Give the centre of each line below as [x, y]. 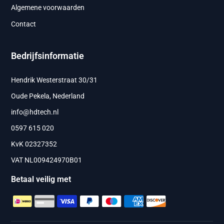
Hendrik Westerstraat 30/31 [54, 80]
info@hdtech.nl [35, 112]
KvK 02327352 [34, 144]
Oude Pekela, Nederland [48, 96]
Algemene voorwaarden [48, 8]
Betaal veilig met [41, 179]
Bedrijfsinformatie [48, 56]
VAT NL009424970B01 [47, 160]
